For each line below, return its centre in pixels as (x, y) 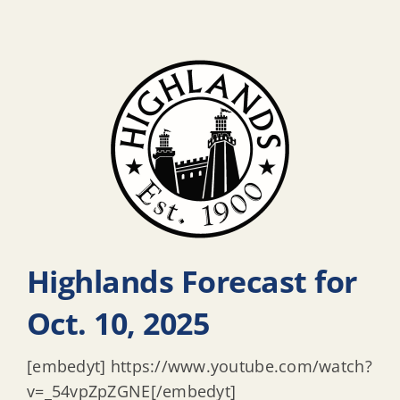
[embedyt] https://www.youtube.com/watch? (200, 366)
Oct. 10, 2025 (118, 323)
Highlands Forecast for (192, 281)
